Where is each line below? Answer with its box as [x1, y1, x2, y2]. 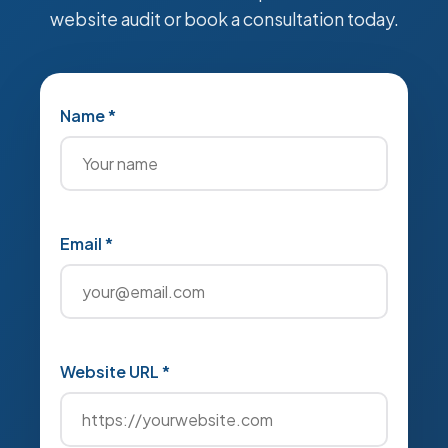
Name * [60, 105, 116, 126]
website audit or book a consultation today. [49, 8, 399, 30]
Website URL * [60, 361, 170, 382]
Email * [60, 233, 113, 254]
